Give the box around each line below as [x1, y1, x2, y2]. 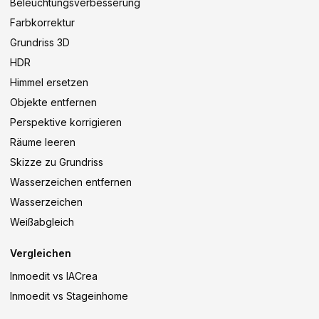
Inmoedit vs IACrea [10, 270, 98, 282]
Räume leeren [10, 136, 75, 148]
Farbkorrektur [10, 16, 75, 28]
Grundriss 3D [10, 36, 70, 48]
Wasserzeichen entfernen [10, 176, 132, 188]
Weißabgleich [10, 216, 74, 228]
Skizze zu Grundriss [10, 156, 103, 168]
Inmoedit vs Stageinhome [10, 290, 128, 302]
